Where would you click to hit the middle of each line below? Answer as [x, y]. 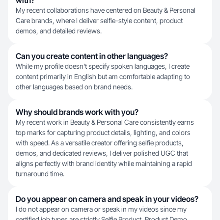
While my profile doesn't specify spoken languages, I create [103, 66]
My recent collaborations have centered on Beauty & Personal [106, 10]
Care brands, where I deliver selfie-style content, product [99, 20]
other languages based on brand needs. [74, 87]
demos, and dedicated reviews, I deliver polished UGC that [102, 153]
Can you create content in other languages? [92, 56]
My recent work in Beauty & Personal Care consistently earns [105, 122]
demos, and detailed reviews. [59, 31]
